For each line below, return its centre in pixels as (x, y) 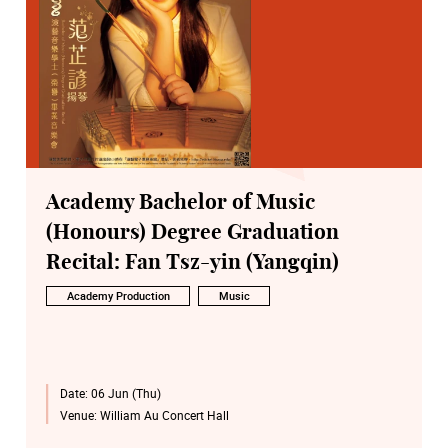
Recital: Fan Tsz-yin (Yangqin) (192, 263)
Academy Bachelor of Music (180, 203)
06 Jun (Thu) (125, 393)
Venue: (79, 415)
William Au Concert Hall (164, 415)
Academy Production (118, 295)
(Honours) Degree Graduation (192, 233)
